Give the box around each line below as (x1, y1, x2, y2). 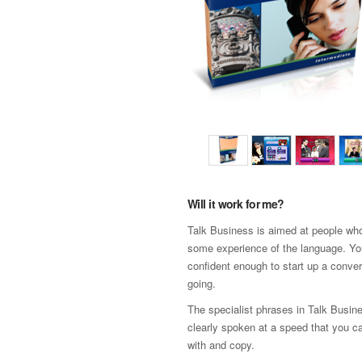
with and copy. (187, 337, 255, 352)
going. (187, 276, 216, 291)
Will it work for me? (187, 196, 284, 212)
